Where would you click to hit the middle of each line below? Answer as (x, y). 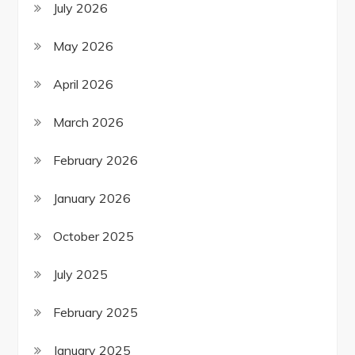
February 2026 (96, 160)
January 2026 (92, 198)
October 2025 (94, 237)
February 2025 (96, 313)
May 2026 (84, 46)
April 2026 (84, 84)
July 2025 (81, 275)
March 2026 (89, 122)
